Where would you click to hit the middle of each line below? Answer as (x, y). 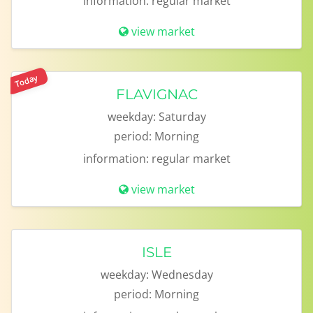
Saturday (182, 117)
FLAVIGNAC (156, 94)
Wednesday (182, 275)
